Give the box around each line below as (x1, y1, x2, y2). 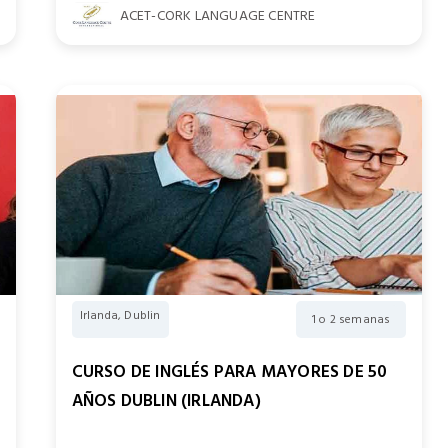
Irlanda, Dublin (79, 306, 161, 325)
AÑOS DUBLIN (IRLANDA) (71, 387, 261, 415)
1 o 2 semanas (311, 310, 391, 329)
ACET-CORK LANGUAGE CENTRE (119, 3, 316, 27)
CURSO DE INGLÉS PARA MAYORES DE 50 (71, 358, 388, 386)
